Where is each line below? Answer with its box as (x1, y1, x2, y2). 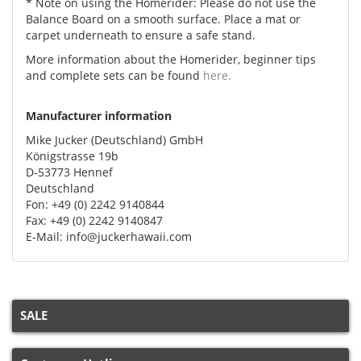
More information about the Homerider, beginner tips (26, 52, 316, 67)
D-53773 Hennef (26, 164, 113, 180)
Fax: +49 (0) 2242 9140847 (26, 213, 163, 228)
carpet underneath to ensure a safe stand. (26, 27, 255, 43)
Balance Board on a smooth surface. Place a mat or (26, 11, 301, 27)
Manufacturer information (26, 108, 172, 123)
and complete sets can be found (26, 68, 203, 83)
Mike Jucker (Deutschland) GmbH (26, 132, 203, 147)
